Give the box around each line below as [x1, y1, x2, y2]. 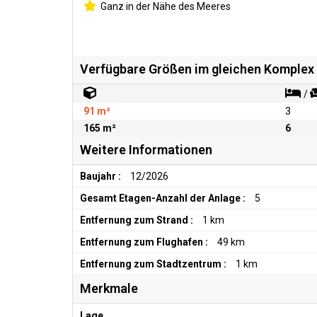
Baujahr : [80, 171, 121, 182]
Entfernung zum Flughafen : [80, 236, 208, 248]
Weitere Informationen [80, 142, 212, 157]
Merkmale [80, 281, 138, 296]
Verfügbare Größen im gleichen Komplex [80, 62, 314, 76]
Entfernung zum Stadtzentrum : [80, 258, 226, 270]
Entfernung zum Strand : [80, 214, 193, 226]
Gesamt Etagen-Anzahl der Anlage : [80, 192, 246, 204]
